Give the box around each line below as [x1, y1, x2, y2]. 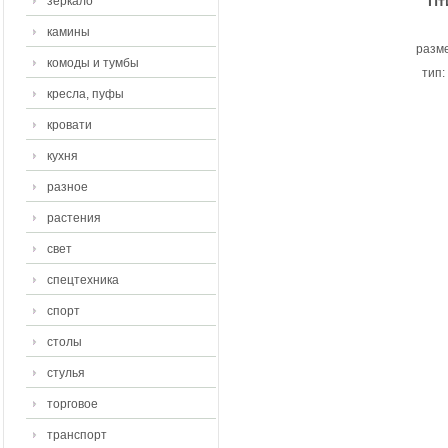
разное [47, 180, 88, 194]
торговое [47, 397, 98, 411]
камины [47, 25, 90, 39]
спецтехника [47, 273, 119, 287]
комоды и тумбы [47, 56, 139, 70]
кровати [47, 118, 92, 132]
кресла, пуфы [47, 87, 124, 101]
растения [47, 211, 101, 225]
